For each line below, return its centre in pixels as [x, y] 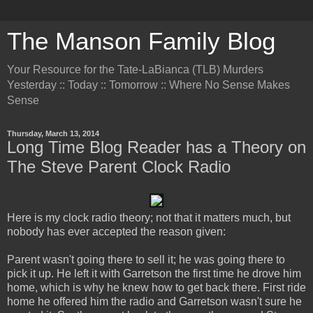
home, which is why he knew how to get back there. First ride [156, 287]
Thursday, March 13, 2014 [53, 133]
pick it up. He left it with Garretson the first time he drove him [154, 273]
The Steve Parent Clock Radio [119, 167]
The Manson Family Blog [141, 41]
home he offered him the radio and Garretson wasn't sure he [154, 301]
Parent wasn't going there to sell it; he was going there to [146, 259]
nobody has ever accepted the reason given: [116, 231]
